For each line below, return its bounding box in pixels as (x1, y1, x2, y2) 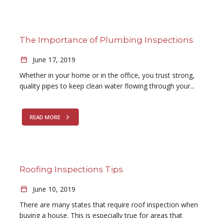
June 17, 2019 (30, 55, 75, 64)
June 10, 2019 (30, 184, 75, 194)
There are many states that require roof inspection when (19, 200, 198, 209)
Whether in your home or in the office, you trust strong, (19, 71, 195, 80)
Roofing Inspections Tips (19, 164, 123, 174)
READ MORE (30, 113, 62, 121)
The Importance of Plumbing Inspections (19, 35, 193, 45)
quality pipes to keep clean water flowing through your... (19, 81, 195, 91)
